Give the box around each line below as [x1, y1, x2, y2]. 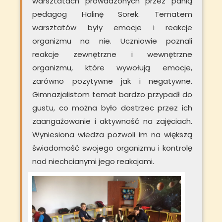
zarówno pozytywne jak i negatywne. [32, 76, 192, 87]
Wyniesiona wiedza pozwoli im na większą [32, 129, 192, 140]
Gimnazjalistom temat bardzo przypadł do [32, 89, 192, 100]
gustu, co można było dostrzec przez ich [32, 103, 192, 113]
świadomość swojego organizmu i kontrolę [32, 143, 192, 154]
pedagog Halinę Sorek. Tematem [32, 9, 192, 20]
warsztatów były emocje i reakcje [32, 22, 192, 33]
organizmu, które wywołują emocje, [32, 62, 192, 73]
